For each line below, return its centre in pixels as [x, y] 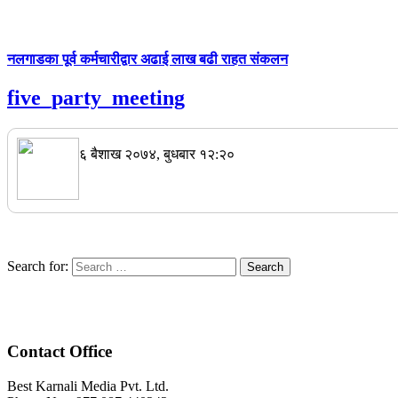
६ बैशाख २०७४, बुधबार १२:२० [157, 154]
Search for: [38, 266]
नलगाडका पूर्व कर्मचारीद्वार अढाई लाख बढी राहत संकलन [147, 59]
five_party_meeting [96, 97]
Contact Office [60, 352]
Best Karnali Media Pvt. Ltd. [88, 386]
